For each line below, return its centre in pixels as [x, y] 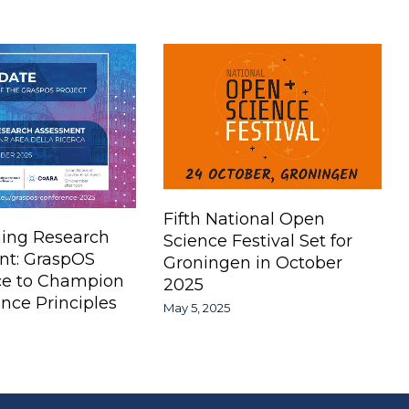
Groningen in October [252, 262]
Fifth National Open [244, 219]
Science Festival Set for [257, 241]
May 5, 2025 [196, 308]
